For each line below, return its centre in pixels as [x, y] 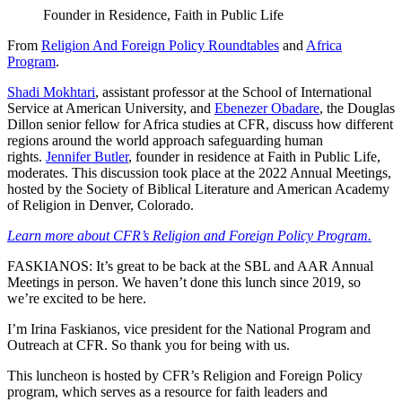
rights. [26, 157]
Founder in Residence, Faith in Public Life [163, 15]
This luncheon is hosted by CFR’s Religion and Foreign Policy [185, 376]
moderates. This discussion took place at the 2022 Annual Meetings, [199, 173]
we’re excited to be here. [77, 299]
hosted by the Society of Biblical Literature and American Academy [198, 189]
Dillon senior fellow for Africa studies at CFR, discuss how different [200, 125]
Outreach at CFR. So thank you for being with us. [149, 345]
